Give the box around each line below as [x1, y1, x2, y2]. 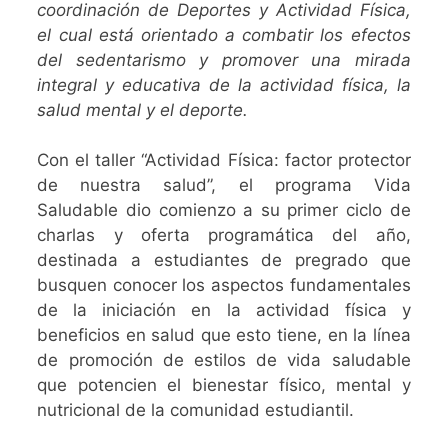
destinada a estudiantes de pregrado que [37, 249, 411, 270]
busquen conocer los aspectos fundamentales [37, 274, 411, 295]
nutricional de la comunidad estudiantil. [37, 399, 360, 420]
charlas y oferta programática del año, [37, 224, 411, 245]
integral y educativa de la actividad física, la [37, 74, 411, 95]
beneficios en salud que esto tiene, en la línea [37, 324, 411, 345]
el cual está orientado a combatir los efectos [37, 24, 411, 45]
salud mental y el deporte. [37, 99, 249, 120]
